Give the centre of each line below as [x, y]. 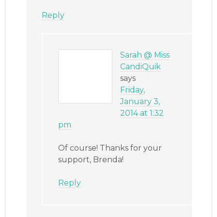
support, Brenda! [91, 160]
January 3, [140, 102]
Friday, [133, 90]
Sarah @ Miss [145, 55]
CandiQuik [141, 67]
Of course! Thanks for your [110, 148]
